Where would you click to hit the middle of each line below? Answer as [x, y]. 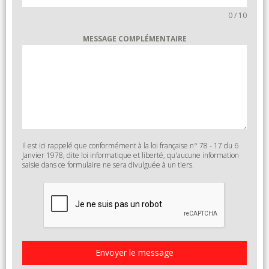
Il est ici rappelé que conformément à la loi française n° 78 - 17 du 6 [130, 146]
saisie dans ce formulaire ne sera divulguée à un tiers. [108, 165]
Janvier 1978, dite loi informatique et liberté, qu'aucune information [131, 156]
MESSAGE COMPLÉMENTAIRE [134, 39]
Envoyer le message [134, 253]
